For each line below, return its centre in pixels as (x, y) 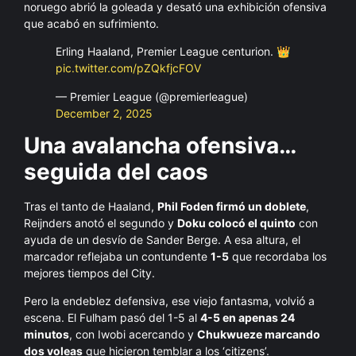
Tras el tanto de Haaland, (91, 206)
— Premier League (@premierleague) (152, 96)
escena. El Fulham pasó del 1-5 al (112, 318)
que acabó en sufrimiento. (91, 23)
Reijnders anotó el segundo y (101, 222)
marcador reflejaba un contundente (117, 256)
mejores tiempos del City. (89, 273)
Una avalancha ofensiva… (160, 145)
